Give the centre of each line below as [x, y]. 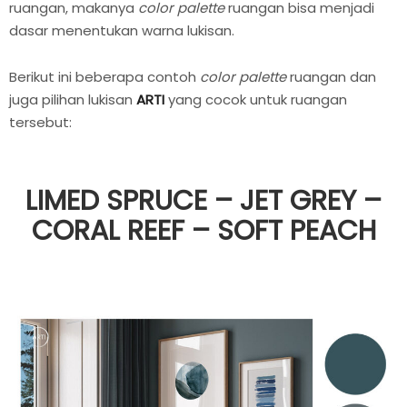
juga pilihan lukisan [73, 99]
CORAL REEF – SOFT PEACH [203, 230]
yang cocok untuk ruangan [258, 99]
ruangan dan [331, 76]
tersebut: [40, 122]
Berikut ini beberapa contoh [104, 76]
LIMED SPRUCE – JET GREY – [203, 200]
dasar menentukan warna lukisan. [122, 31]
